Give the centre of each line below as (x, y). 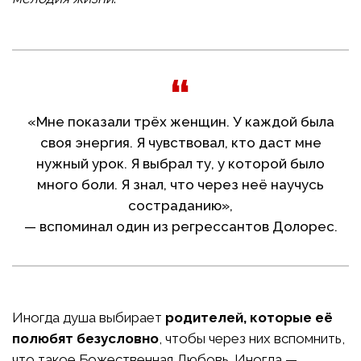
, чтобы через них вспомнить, (252, 339)
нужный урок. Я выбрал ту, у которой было (180, 164)
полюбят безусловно (85, 339)
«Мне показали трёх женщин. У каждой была (180, 122)
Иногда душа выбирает (89, 318)
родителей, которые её (249, 318)
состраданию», (180, 206)
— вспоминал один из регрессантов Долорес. (180, 227)
